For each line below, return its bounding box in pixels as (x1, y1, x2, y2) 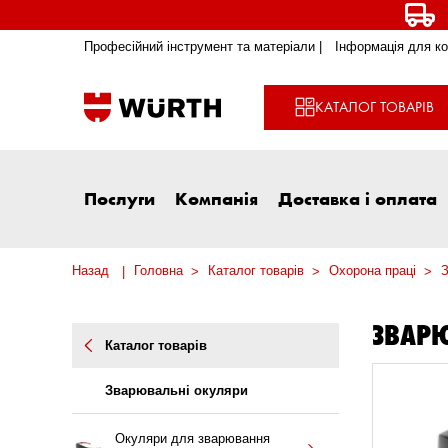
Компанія (175, 187, 258, 210)
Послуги (84, 187, 155, 210)
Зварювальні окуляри (105, 383, 248, 399)
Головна (134, 263, 183, 279)
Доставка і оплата (278, 187, 437, 210)
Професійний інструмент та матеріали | (84, 39, 322, 55)
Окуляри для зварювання (115, 430, 270, 446)
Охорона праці (329, 263, 416, 279)
